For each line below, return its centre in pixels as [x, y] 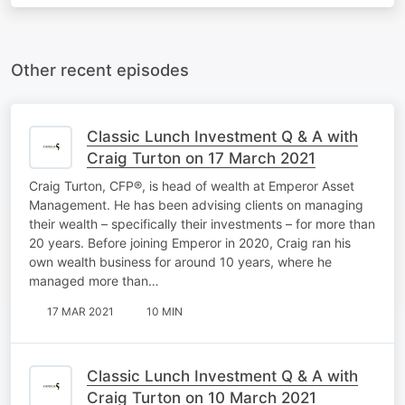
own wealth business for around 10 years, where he [180, 261]
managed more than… [94, 280]
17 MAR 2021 [80, 311]
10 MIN [165, 311]
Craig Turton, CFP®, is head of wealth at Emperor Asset [192, 185]
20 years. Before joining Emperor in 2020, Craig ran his [190, 242]
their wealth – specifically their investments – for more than [202, 223]
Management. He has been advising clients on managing [196, 204]
